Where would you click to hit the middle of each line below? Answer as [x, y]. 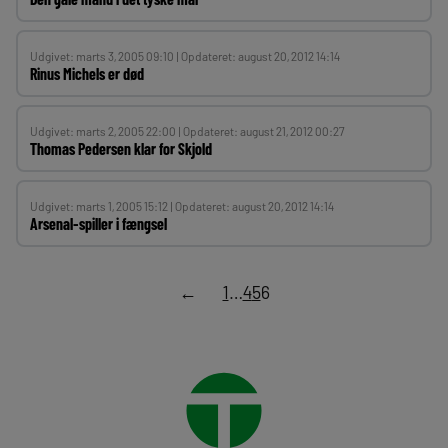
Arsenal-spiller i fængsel [98, 223]
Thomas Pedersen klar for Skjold [121, 148]
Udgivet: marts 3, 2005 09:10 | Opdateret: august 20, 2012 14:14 [185, 56]
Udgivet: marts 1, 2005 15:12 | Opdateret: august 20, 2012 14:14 [182, 206]
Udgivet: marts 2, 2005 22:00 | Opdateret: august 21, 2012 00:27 [187, 131]
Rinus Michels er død [87, 73]
